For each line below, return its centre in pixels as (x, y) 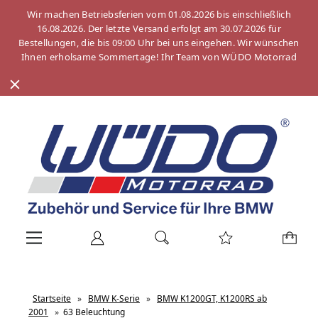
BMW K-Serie (114, 299)
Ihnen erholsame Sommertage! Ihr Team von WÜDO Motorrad (159, 57)
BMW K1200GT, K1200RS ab (212, 299)
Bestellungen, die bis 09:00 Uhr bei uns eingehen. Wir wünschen (159, 43)
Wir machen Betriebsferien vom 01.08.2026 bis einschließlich (159, 14)
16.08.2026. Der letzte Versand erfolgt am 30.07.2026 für (159, 28)
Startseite (52, 299)
